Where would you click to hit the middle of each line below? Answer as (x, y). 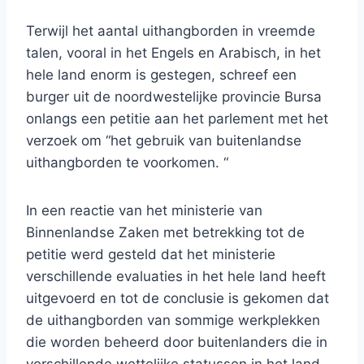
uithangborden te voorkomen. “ (127, 163)
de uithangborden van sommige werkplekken (173, 321)
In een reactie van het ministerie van (144, 211)
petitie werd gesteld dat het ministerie (151, 255)
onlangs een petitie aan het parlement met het (177, 119)
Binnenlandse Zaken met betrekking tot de (165, 233)
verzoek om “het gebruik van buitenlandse (164, 141)
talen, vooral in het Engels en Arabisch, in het (173, 53)
